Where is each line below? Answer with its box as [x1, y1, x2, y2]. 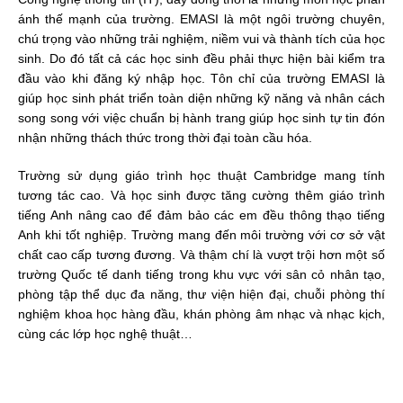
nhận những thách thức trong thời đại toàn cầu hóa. [18, 130, 312, 145]
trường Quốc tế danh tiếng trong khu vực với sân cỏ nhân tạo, [18, 266, 385, 282]
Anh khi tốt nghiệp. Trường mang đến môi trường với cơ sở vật [18, 227, 385, 242]
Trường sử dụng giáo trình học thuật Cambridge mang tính [18, 167, 385, 183]
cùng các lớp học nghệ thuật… [18, 326, 193, 341]
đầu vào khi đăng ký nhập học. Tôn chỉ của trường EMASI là [18, 70, 385, 85]
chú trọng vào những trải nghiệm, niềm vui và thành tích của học [18, 31, 385, 46]
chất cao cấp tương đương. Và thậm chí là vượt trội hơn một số [18, 246, 385, 262]
